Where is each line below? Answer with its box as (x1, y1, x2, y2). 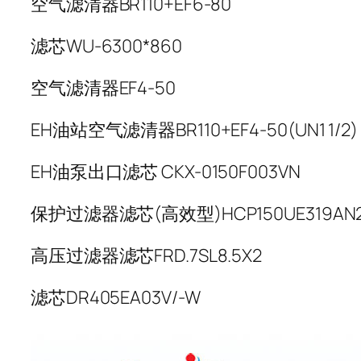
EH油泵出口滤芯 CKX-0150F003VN (31, 160, 301, 185)
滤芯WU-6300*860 (31, 34, 182, 59)
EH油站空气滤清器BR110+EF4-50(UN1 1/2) (31, 118, 358, 143)
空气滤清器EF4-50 (31, 76, 176, 101)
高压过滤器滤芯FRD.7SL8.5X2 (31, 243, 263, 268)
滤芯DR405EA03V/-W (31, 285, 201, 310)
